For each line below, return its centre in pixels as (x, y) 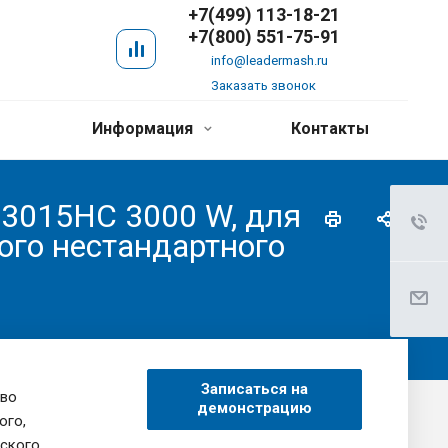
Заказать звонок (263, 85)
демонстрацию (254, 407)
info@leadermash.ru (269, 60)
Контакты (330, 128)
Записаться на (254, 388)
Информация (144, 128)
